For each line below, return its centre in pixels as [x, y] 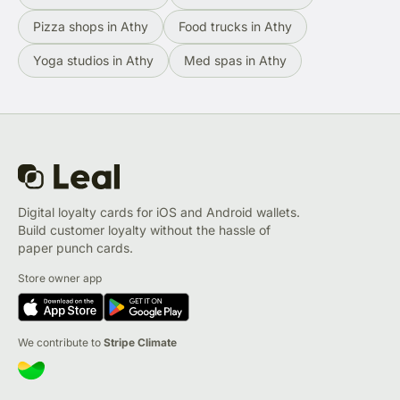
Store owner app [60, 279]
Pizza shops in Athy [91, 27]
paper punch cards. [75, 248]
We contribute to [61, 343]
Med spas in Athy [235, 61]
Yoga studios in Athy [93, 61]
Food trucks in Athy [235, 27]
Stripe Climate [140, 343]
